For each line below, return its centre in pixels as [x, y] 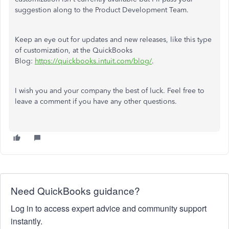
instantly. [27, 221]
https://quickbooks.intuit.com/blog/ [93, 61]
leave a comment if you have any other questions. [96, 101]
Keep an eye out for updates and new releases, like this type [113, 40]
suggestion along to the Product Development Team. [102, 10]
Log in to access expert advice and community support [109, 208]
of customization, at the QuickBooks [74, 50]
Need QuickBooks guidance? [75, 190]
